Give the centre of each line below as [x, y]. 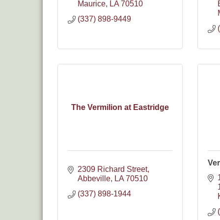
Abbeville [94, 179]
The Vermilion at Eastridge [120, 107]
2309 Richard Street [112, 169]
